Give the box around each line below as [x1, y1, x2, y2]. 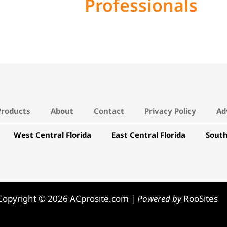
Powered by [137, 193, 181, 205]
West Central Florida [14, 130, 91, 140]
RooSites [183, 193, 218, 205]
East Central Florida [111, 130, 185, 140]
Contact [94, 106, 124, 117]
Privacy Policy [144, 106, 196, 117]
